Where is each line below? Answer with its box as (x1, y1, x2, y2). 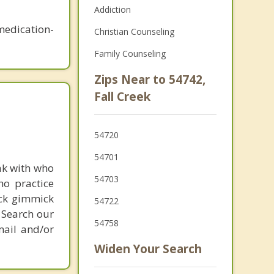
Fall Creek (94, 89, 150, 105)
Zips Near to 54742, (94, 72, 206, 87)
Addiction (94, 4, 131, 15)
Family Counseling (94, 48, 166, 59)
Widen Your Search (94, 241, 202, 257)
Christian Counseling (94, 26, 174, 37)
